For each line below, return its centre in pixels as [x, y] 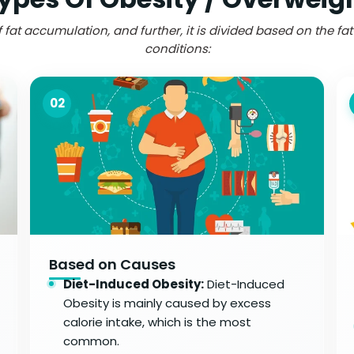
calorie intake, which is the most [158, 322]
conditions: [177, 48]
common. [92, 341]
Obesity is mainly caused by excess [168, 303]
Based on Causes [113, 264]
